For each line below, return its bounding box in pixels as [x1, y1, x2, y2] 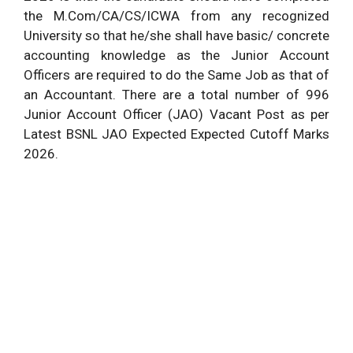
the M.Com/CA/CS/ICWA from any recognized [24, 8, 329, 24]
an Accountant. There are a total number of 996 [24, 87, 329, 103]
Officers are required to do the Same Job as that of [24, 67, 329, 84]
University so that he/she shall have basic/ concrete [24, 28, 329, 44]
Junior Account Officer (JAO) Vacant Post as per [24, 106, 329, 123]
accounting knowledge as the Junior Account [24, 47, 329, 64]
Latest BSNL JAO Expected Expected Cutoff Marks [24, 126, 329, 143]
